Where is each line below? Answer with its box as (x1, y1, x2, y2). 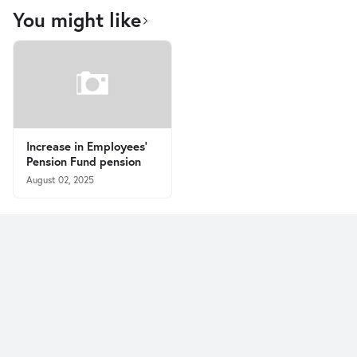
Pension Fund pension (26, 153, 141, 169)
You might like (13, 6, 141, 33)
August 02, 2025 (26, 174, 94, 186)
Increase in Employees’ (26, 138, 147, 154)
